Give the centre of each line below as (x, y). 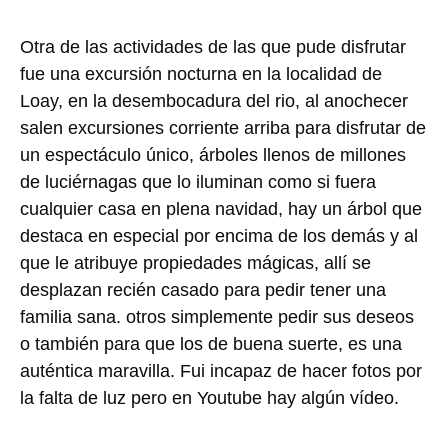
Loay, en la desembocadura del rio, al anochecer (214, 100)
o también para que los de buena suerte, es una (211, 343)
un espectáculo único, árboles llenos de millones (213, 154)
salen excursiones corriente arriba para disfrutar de (223, 127)
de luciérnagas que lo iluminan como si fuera (198, 181)
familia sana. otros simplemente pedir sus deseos (217, 316)
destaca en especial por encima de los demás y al (219, 235)
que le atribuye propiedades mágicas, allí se (195, 262)
